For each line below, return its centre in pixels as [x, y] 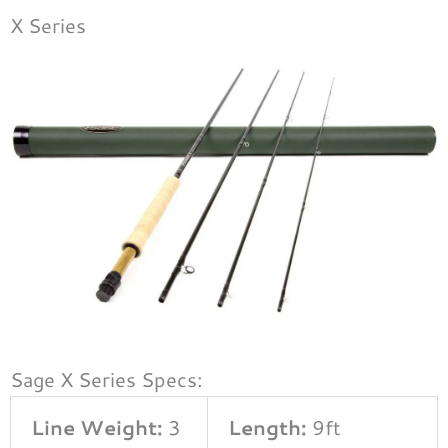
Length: [267, 426]
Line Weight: [99, 426]
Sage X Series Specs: [106, 378]
